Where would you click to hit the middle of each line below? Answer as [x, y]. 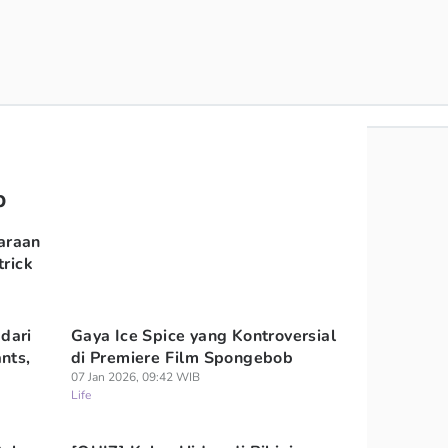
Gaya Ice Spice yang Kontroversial [203, 336]
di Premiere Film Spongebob [182, 358]
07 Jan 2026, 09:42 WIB [135, 377]
